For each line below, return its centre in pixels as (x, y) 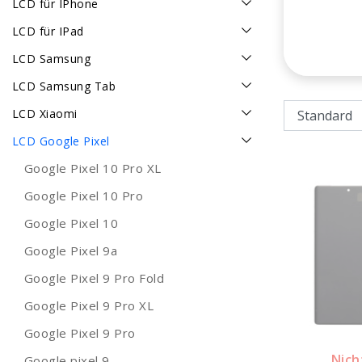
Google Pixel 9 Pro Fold (95, 278)
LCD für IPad (48, 32)
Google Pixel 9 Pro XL (89, 306)
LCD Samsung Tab (64, 86)
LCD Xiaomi (45, 114)
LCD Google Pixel (61, 141)
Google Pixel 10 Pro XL (93, 168)
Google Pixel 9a (71, 251)
